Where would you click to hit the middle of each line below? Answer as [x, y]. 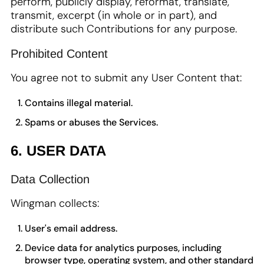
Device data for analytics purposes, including [123, 248]
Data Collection [50, 179]
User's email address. [71, 228]
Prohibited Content [59, 54]
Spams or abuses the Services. [91, 122]
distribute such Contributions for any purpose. [124, 29]
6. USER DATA [58, 151]
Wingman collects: [55, 203]
